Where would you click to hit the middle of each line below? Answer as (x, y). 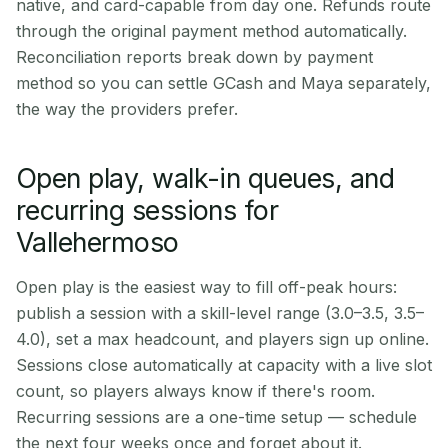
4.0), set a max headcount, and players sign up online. (222, 339)
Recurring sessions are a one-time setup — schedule (216, 417)
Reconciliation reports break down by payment (194, 57)
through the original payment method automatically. (211, 31)
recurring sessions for (147, 210)
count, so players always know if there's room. (195, 391)
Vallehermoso (97, 242)
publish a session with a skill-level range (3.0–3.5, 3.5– (220, 313)
